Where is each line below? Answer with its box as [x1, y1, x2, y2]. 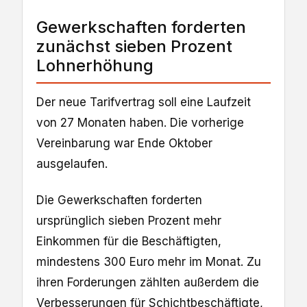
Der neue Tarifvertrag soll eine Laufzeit [36, 95, 251, 110]
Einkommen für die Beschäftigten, [36, 234, 221, 248]
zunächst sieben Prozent [36, 36, 232, 57]
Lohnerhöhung [36, 56, 153, 76]
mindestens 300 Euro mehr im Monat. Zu [36, 254, 261, 269]
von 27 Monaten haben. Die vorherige [36, 116, 244, 130]
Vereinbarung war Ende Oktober [36, 136, 212, 151]
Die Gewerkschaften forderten [36, 193, 202, 207]
